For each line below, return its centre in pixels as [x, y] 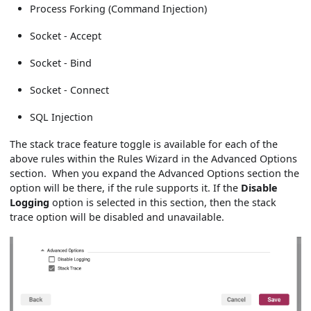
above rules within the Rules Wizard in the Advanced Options [154, 158]
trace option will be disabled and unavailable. [117, 217]
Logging [30, 202]
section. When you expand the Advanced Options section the [155, 173]
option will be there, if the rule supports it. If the [126, 187]
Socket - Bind [61, 62]
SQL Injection [62, 117]
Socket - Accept [66, 35]
